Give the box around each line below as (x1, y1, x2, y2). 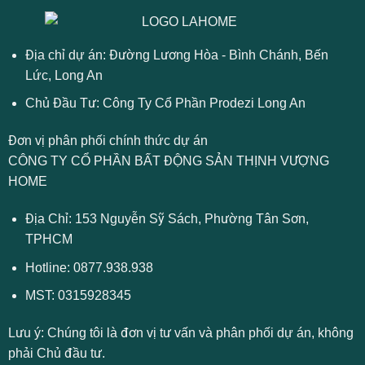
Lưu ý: (7, 326, 44, 341)
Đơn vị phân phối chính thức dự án (7, 134, 208, 148)
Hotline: (24, 260, 73, 275)
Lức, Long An (24, 68, 103, 82)
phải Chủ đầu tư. (7, 346, 105, 361)
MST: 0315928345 (24, 288, 131, 303)
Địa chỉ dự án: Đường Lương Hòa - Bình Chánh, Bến (24, 47, 328, 62)
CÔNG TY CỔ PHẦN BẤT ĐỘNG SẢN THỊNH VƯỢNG (7, 154, 329, 169)
